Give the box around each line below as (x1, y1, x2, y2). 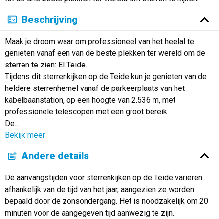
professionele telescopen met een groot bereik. (4, 107, 169, 116)
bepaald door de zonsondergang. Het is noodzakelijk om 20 (4, 196, 208, 206)
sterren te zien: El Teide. (4, 60, 87, 69)
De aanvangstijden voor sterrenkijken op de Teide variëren (4, 173, 202, 182)
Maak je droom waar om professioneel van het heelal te (4, 36, 194, 46)
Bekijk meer (4, 130, 45, 140)
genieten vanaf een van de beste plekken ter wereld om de (4, 48, 205, 58)
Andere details (22, 150, 89, 162)
